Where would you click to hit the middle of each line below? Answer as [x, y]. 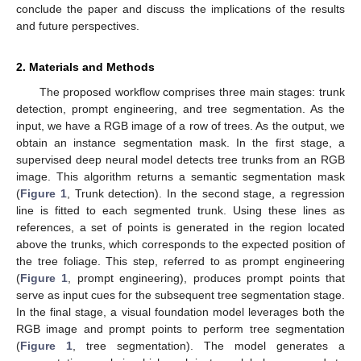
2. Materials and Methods [85, 67]
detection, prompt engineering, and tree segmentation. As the [180, 109]
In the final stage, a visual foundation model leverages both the [180, 312]
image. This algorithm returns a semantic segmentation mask [180, 177]
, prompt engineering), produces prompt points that [207, 278]
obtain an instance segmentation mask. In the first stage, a [180, 143]
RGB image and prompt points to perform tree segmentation [180, 329]
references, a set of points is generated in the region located [180, 228]
